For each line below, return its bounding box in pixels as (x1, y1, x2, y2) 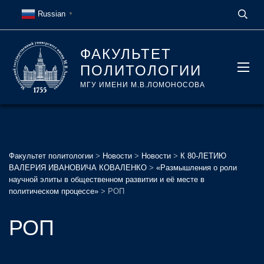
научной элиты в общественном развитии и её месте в (9, 175, 204, 184)
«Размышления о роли (156, 163, 237, 172)
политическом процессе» (9, 187, 98, 196)
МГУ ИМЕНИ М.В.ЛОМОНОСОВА (80, 81, 205, 89)
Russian (37, 9, 65, 18)
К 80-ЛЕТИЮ (180, 151, 226, 160)
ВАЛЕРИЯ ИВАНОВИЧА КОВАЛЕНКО (9, 163, 147, 172)
